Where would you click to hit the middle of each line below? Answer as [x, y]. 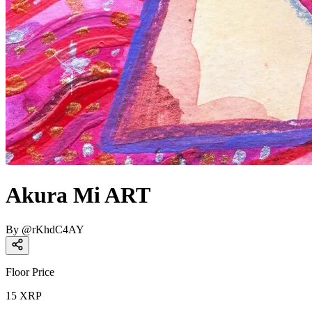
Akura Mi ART [78, 195]
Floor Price [30, 272]
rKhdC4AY [58, 229]
